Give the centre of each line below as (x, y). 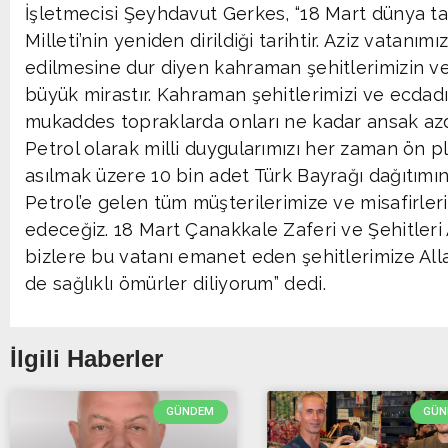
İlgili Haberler (86, 358)
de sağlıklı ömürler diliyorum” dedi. (175, 284)
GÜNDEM (190, 412)
